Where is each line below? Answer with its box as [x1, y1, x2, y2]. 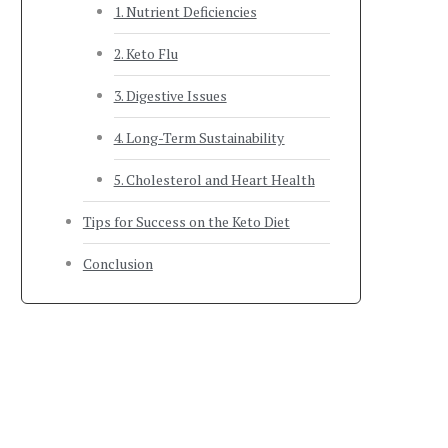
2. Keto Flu [113, 44, 178, 63]
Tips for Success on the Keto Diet [82, 212, 290, 231]
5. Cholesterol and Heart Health [113, 170, 315, 189]
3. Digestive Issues [113, 86, 227, 105]
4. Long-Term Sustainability [113, 128, 285, 147]
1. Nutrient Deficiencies [113, 2, 257, 21]
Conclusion [82, 254, 153, 273]
